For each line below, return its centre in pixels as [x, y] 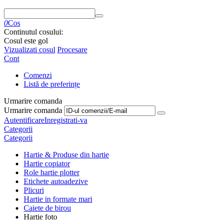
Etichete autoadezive [56, 181]
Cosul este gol [26, 41]
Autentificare [24, 120]
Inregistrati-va [66, 120]
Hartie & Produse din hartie [66, 155]
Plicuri [34, 190]
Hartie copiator [47, 164]
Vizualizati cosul [30, 50]
